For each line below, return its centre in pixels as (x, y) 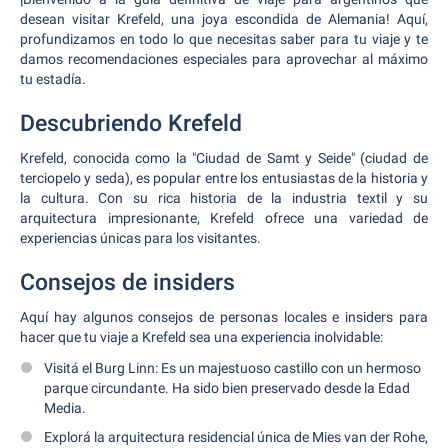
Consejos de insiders (127, 282)
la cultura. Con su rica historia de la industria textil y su (224, 198)
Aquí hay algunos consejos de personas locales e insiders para (224, 317)
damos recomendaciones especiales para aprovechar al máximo (224, 59)
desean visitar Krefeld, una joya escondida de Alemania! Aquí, (224, 19)
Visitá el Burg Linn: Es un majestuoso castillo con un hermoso (232, 368)
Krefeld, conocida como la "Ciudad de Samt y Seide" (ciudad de (224, 158)
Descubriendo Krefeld (131, 123)
